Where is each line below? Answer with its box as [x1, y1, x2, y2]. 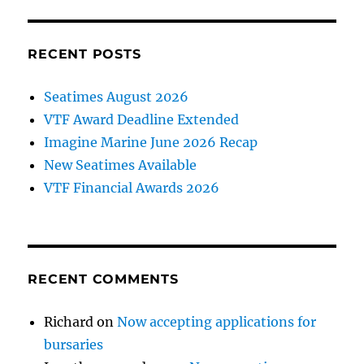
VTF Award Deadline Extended [44, 110, 240, 128]
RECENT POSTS [28, 45, 141, 62]
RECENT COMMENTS [28, 271, 179, 287]
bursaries [44, 336, 104, 353]
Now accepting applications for [117, 313, 317, 330]
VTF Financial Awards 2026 [44, 179, 220, 196]
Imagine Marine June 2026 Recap [44, 133, 258, 150]
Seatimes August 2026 [44, 88, 189, 105]
